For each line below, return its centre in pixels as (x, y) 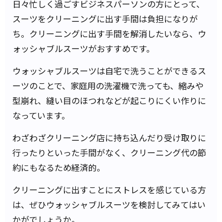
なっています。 (41, 115)
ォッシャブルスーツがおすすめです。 (83, 48)
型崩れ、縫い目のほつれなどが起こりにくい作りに (109, 100)
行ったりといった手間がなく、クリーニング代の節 (109, 152)
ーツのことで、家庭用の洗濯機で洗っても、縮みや (108, 85)
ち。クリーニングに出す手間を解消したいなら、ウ (109, 33)
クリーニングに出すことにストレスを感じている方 (109, 189)
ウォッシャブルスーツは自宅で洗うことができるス (109, 70)
